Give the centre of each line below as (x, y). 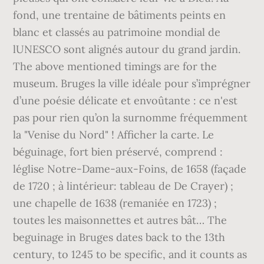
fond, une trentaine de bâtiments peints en (120, 15)
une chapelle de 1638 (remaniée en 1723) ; (115, 203)
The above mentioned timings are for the (115, 66)
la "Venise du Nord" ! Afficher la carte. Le (114, 135)
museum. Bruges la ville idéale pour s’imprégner (132, 83)
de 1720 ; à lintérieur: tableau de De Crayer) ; (123, 186)
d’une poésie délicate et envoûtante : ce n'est (126, 100)
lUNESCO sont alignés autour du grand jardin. (127, 49)
